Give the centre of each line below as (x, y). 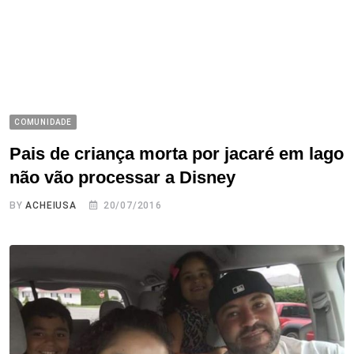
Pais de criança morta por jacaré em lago (177, 154)
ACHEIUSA (51, 206)
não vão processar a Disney (122, 178)
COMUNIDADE (43, 122)
